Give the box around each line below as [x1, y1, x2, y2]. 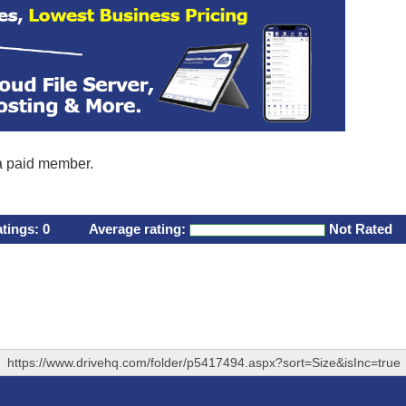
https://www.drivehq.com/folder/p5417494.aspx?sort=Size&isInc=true [7, 355, 401, 371]
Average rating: [89, 220, 189, 237]
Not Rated [329, 220, 392, 237]
